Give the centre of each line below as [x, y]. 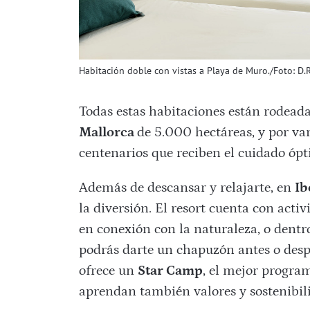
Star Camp [170, 271]
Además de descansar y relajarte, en [186, 188]
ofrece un [108, 271]
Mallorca [108, 133]
